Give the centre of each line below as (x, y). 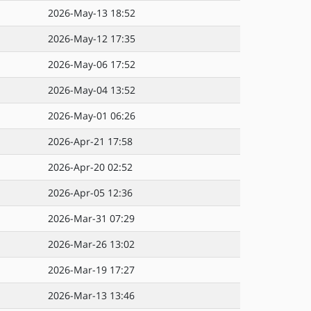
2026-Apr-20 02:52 (90, 167)
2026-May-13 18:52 (92, 13)
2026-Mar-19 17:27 (91, 270)
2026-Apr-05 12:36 (90, 193)
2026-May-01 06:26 (92, 116)
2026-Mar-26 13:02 (91, 244)
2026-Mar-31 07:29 (91, 218)
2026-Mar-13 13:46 (91, 295)
